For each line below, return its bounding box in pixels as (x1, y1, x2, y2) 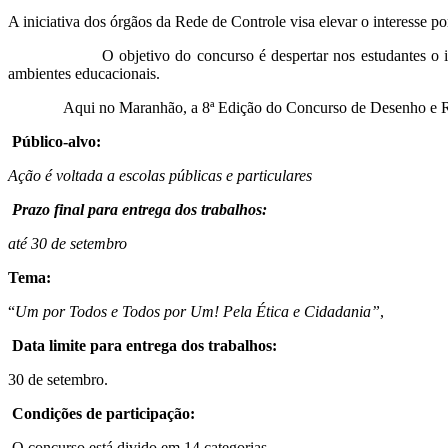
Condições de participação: (12, 404, 195, 422)
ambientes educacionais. (8, 64, 160, 82)
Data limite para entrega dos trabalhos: (12, 336, 277, 354)
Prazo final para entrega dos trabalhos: (12, 200, 267, 218)
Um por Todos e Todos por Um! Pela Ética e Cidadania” (15, 302, 380, 320)
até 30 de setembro (8, 234, 127, 252)
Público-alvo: (12, 132, 101, 150)
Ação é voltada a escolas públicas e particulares (8, 166, 312, 184)
